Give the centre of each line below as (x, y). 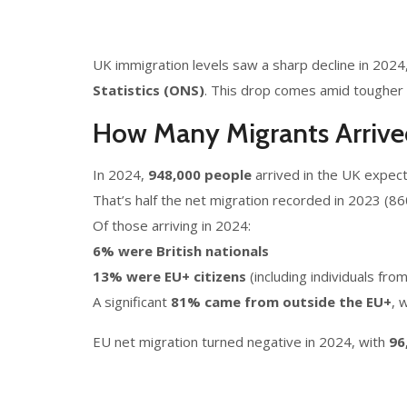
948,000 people (200, 174)
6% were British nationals (181, 251)
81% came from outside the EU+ (281, 302)
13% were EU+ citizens (169, 276)
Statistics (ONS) (149, 90)
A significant (132, 302)
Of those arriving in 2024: (172, 225)
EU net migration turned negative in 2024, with (241, 342)
